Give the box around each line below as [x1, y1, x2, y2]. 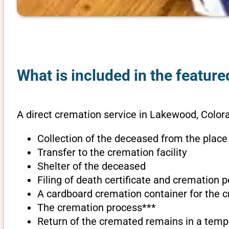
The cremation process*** [37, 201, 156, 214]
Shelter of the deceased [37, 159, 146, 172]
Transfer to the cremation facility [37, 146, 187, 158]
